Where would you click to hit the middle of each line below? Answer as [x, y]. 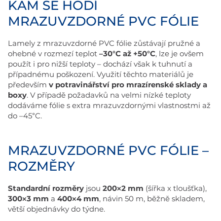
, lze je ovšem [180, 54]
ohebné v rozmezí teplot [54, 54]
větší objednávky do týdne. [56, 209]
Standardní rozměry [46, 188]
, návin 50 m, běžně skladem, [152, 199]
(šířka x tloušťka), [175, 188]
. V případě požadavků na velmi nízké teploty [109, 95]
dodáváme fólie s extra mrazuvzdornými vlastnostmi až [109, 106]
